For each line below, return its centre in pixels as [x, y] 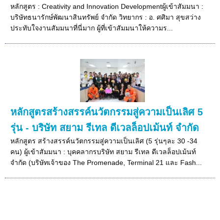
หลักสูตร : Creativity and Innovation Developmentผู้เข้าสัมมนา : [107, 6]
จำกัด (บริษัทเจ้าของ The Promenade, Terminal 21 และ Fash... [106, 162]
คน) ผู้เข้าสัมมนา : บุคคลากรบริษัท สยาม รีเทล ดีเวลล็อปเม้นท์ [103, 151]
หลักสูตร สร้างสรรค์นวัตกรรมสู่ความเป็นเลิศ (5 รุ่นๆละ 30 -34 [104, 141]
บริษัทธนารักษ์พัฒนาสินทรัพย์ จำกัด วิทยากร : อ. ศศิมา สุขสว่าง [106, 17]
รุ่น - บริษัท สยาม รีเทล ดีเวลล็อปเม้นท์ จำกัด [105, 127]
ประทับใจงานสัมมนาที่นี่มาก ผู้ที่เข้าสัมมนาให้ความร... [92, 28]
